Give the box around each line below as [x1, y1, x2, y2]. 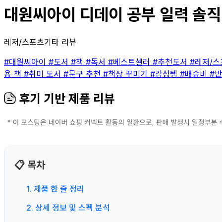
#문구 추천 [63, 68, 103, 79]
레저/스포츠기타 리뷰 [4, 37, 76, 47]
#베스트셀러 [108, 56, 153, 67]
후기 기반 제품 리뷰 [16, 91, 115, 106]
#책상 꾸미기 [103, 68, 150, 79]
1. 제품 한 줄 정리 [26, 183, 84, 194]
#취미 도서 [24, 68, 63, 79]
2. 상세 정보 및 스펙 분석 [26, 202, 110, 213]
